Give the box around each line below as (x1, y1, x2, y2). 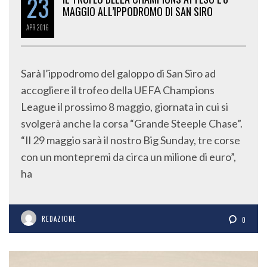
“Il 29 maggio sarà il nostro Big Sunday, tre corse (21, 133, 240, 147)
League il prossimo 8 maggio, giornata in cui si (21, 100, 228, 113)
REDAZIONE (42, 213, 76, 223)
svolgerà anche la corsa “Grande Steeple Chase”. (21, 116, 243, 130)
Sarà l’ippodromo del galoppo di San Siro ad (21, 66, 216, 80)
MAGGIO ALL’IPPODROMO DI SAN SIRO (63, 3, 213, 19)
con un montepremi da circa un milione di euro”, (21, 150, 236, 163)
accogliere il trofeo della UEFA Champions (21, 83, 215, 97)
